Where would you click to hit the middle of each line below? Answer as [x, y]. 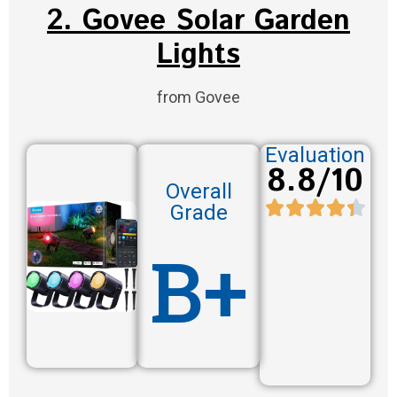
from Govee [198, 97]
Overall [198, 192]
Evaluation [315, 156]
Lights [198, 55]
